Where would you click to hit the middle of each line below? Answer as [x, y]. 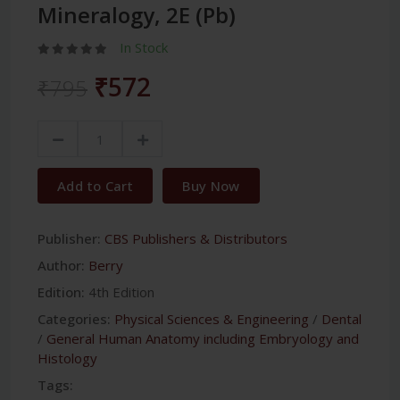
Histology [67, 358]
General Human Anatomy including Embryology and [203, 339]
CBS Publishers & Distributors [196, 239]
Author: [61, 266]
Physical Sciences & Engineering [212, 319]
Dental [342, 319]
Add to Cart [96, 186]
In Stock [144, 48]
